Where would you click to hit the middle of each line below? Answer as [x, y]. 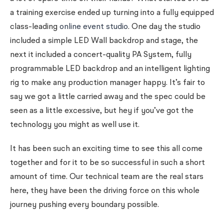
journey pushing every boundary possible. [84, 205]
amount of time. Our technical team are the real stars [107, 177]
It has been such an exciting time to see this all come [106, 149]
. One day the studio [164, 27]
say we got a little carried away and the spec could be [108, 97]
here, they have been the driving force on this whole [105, 191]
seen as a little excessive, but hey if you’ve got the [102, 111]
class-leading [35, 27]
